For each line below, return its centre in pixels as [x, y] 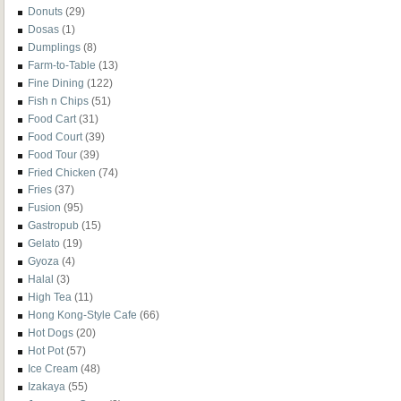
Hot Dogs [51, 332]
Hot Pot [46, 350]
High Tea [50, 296]
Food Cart [52, 118]
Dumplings [54, 47]
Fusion [44, 208]
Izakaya [47, 386]
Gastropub [53, 226]
